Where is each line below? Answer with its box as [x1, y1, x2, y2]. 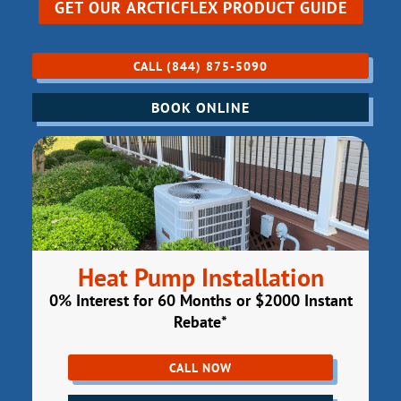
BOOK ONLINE [151, 98, 250, 117]
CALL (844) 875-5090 [133, 57, 268, 74]
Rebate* [174, 311, 227, 333]
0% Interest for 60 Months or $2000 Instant [48, 290, 353, 311]
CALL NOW [169, 359, 232, 376]
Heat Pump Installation [77, 260, 324, 294]
